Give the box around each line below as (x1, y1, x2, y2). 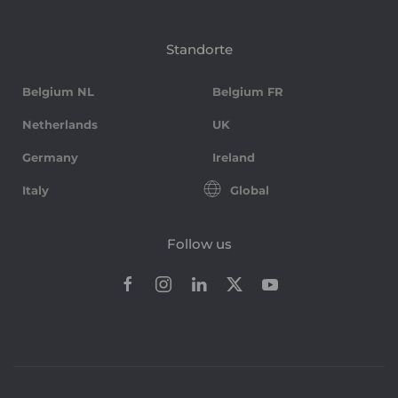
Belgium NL (22, 84, 94, 99)
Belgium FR (212, 84, 283, 99)
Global (230, 182, 269, 197)
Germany (22, 149, 78, 164)
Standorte (165, 40, 233, 58)
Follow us (166, 235, 232, 252)
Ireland (212, 149, 255, 164)
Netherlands (22, 116, 98, 131)
